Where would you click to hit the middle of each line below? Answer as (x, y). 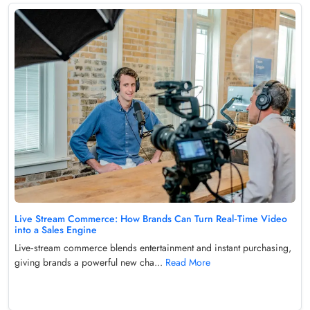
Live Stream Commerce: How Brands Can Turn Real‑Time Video (151, 218)
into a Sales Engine (56, 229)
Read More (188, 262)
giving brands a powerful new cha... (90, 262)
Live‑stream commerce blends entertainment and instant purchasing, (153, 247)
